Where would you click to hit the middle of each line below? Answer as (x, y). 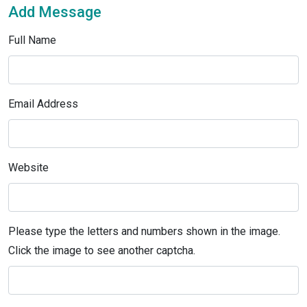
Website (28, 167)
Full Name (32, 40)
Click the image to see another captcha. (102, 250)
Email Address (43, 103)
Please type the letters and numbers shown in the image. (144, 231)
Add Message (55, 12)
